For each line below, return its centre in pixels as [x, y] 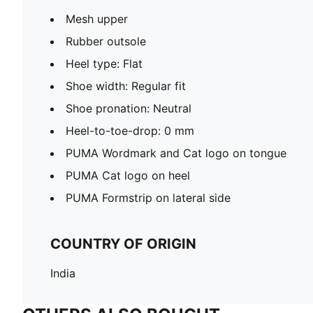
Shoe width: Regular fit [126, 86]
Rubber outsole [106, 41]
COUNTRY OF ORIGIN [123, 243]
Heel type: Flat [104, 63]
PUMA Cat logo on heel [128, 175]
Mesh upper [97, 19]
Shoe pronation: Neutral [129, 108]
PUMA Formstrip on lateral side [148, 197]
